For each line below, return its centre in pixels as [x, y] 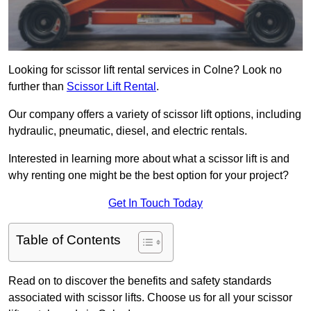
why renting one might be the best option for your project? [149, 176]
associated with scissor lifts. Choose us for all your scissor [150, 298]
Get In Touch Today [155, 203]
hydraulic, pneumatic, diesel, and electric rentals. [128, 131]
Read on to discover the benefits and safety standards [140, 281]
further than [37, 87]
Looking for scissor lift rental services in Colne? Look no [145, 70]
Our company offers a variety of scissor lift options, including [155, 115]
